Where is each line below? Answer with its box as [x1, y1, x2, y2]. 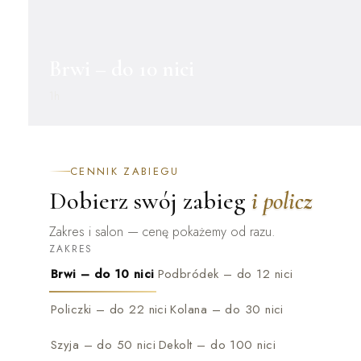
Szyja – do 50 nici [50, 336, 156, 355]
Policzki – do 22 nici [50, 301, 168, 319]
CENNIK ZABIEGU [69, 164, 180, 180]
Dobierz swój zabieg [48, 186, 246, 217]
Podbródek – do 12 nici [157, 265, 293, 284]
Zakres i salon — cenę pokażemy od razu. [48, 222, 276, 242]
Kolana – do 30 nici [170, 301, 284, 319]
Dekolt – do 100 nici [159, 336, 276, 355]
